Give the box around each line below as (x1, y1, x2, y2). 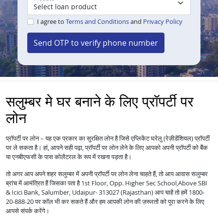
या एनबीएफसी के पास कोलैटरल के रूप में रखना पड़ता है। (6, 152, 132, 162)
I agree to (36, 17, 66, 26)
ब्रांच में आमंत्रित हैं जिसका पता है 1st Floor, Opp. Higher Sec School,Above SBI (6, 179, 207, 188)
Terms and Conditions (65, 17, 129, 26)
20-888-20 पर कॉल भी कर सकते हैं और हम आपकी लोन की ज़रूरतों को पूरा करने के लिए (6, 197, 204, 206)
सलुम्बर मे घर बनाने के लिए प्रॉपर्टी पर (6, 91, 194, 111)
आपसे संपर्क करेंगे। (6, 206, 50, 216)
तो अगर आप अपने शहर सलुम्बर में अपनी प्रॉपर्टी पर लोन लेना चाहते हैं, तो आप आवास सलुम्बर (6, 169, 208, 179)
